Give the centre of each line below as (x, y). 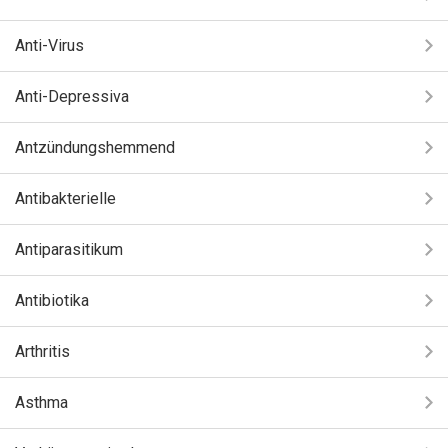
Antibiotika (52, 300)
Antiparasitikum (69, 249)
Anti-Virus (49, 45)
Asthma (41, 402)
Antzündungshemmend (95, 147)
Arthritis (42, 351)
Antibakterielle (65, 198)
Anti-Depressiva (72, 96)
